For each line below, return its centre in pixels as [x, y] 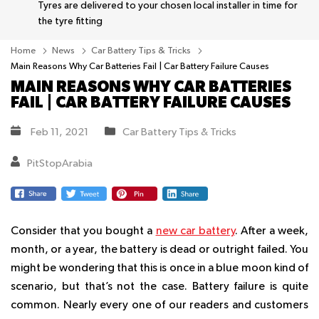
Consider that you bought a [83, 232]
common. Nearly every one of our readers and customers [159, 306]
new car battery [195, 232]
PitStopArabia [60, 163]
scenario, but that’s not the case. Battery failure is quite [159, 287]
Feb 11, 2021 [58, 132]
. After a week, [272, 232]
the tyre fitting [70, 21]
